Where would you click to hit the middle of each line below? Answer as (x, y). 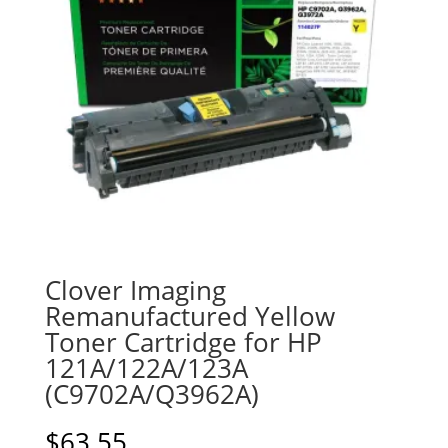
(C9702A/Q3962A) (151, 393)
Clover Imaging (135, 289)
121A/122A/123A (146, 367)
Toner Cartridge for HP (183, 341)
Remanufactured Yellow (189, 315)
